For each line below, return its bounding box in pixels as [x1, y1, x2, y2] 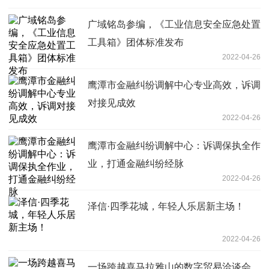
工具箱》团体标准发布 [88, 37, 184, 48]
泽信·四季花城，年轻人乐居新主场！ [88, 201, 244, 212]
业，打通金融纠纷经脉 [88, 159, 184, 169]
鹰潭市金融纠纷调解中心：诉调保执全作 [88, 141, 261, 151]
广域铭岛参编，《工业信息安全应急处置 [88, 19, 261, 30]
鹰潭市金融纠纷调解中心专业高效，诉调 [88, 80, 261, 91]
